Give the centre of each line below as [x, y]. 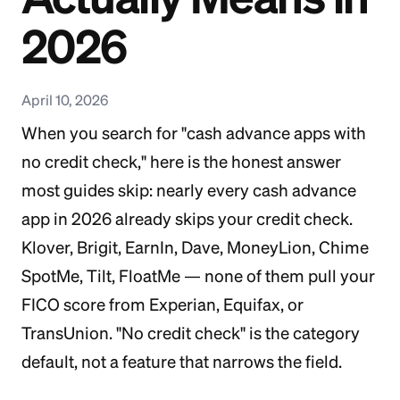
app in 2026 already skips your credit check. [187, 219]
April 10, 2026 [65, 100]
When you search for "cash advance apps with [194, 133]
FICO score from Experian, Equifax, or [162, 304]
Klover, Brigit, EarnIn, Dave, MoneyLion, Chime [195, 247]
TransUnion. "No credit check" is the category [191, 333]
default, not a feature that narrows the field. [182, 362]
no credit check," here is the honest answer [181, 162]
